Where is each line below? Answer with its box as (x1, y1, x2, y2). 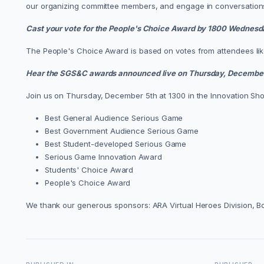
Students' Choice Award (45, 165, 134, 175)
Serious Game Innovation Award (45, 152, 162, 162)
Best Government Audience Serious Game (45, 126, 199, 136)
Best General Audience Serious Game (45, 113, 183, 123)
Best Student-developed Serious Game (45, 139, 187, 149)
